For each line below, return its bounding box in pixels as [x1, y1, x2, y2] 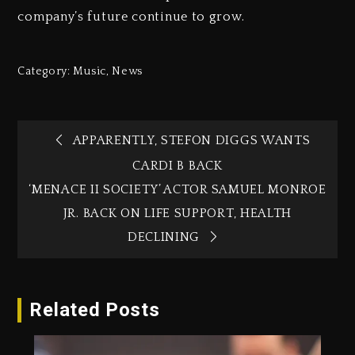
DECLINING [127, 230, 200, 245]
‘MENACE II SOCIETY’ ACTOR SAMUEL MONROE [29, 182, 326, 197]
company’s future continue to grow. [17, 9, 245, 24]
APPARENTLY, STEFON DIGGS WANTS [72, 132, 311, 147]
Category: [17, 64, 74, 78]
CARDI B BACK [132, 158, 223, 174]
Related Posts [29, 299, 160, 322]
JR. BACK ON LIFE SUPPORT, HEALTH [63, 206, 292, 221]
